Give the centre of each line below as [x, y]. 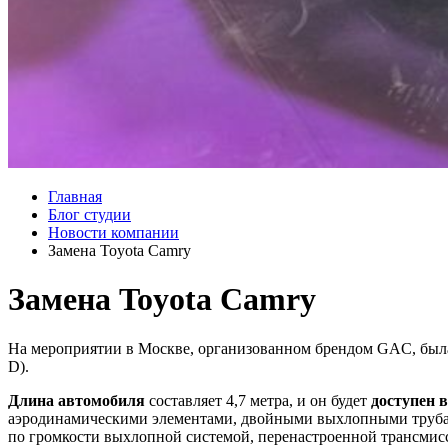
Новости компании [113, 232]
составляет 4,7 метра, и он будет [260, 400]
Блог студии [89, 214]
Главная [75, 196]
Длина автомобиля [78, 400]
